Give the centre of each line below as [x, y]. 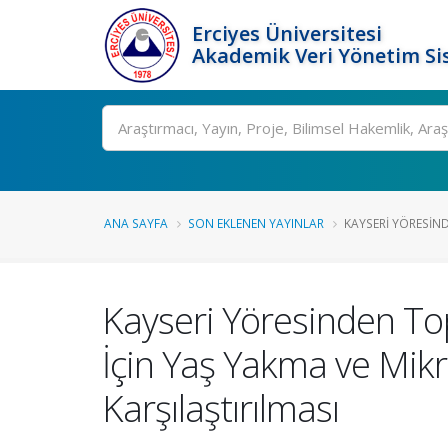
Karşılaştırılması [220, 408]
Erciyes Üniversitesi [287, 33]
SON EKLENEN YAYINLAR [256, 223]
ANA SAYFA [136, 223]
